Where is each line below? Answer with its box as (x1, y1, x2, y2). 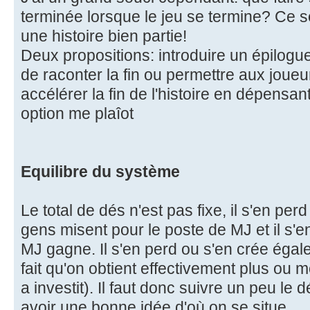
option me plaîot (21, 104, 134, 122)
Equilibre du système (21, 162, 180, 181)
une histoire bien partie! (21, 26, 187, 45)
